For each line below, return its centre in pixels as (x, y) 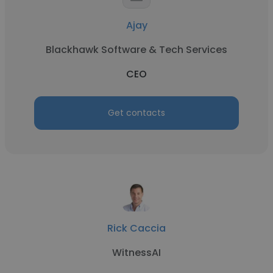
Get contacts (136, 113)
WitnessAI (136, 253)
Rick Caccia (136, 228)
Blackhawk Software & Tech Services (136, 50)
